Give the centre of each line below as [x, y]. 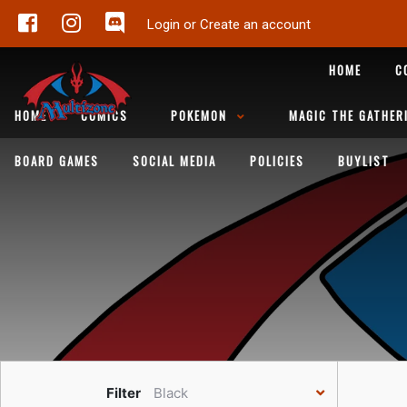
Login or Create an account [229, 25]
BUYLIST [364, 160]
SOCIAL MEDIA [174, 160]
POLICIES [277, 160]
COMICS [104, 115]
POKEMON [199, 115]
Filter [125, 393]
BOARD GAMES [57, 160]
